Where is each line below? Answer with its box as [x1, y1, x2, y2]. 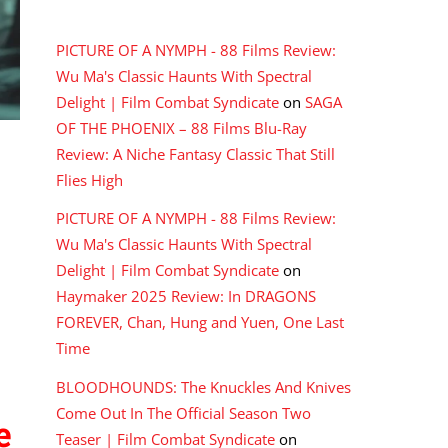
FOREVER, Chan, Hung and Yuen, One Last [56, 312, 344, 333]
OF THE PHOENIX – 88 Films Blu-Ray [56, 118, 307, 139]
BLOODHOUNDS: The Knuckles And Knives [56, 376, 351, 397]
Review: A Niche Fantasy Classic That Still [56, 144, 335, 165]
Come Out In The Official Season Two [56, 402, 311, 423]
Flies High [56, 170, 123, 191]
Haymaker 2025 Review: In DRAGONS [56, 286, 316, 307]
